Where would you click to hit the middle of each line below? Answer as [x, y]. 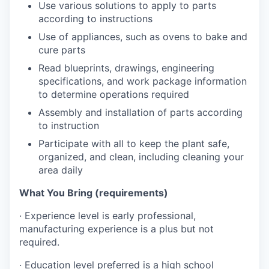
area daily [61, 170]
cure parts [62, 50]
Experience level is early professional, [110, 215]
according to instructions [95, 18]
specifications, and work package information [143, 81]
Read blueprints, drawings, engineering [126, 68]
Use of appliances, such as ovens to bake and [143, 36]
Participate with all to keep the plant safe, [134, 143]
